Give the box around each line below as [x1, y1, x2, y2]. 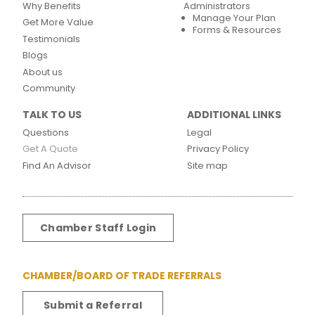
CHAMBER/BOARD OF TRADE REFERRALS [22, 269, 221, 283]
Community [22, 82, 75, 95]
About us [22, 65, 63, 79]
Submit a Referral [44, 298, 142, 312]
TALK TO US [22, 107, 82, 122]
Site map [187, 158, 228, 172]
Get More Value [22, 15, 94, 29]
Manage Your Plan [193, 11, 276, 25]
